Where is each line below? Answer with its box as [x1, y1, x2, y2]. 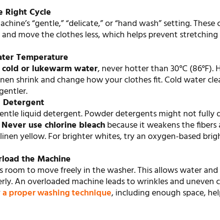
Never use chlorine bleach [1, 118, 106, 133]
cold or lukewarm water [2, 62, 98, 77]
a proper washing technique [2, 186, 112, 201]
